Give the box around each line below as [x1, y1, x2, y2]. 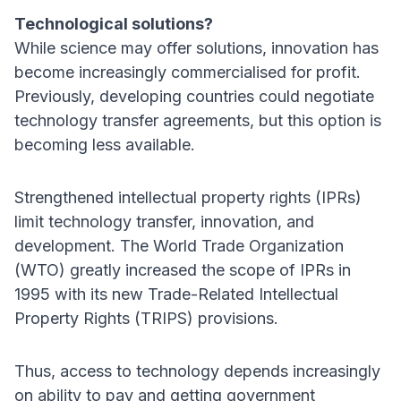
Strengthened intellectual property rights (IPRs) [14, 188, 362, 208]
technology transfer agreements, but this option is [14, 111, 381, 131]
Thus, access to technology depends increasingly [14, 362, 380, 381]
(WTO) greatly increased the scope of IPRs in [14, 260, 351, 280]
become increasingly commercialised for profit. [14, 63, 361, 82]
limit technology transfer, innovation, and [14, 212, 314, 232]
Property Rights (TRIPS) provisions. [14, 309, 278, 328]
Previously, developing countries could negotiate [14, 87, 374, 107]
